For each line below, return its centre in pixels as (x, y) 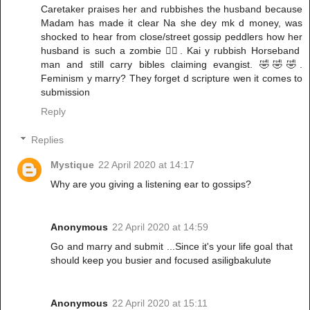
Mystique (73, 165)
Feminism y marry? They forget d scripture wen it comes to (172, 78)
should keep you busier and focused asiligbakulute (161, 261)
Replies (48, 140)
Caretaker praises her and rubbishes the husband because (172, 9)
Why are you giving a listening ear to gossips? (151, 184)
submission (65, 92)
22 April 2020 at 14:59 (161, 227)
